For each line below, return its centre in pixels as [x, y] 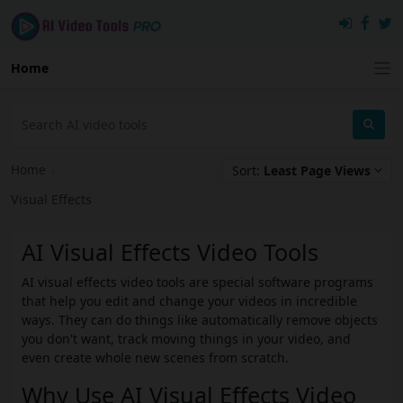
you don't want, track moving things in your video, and [186, 339]
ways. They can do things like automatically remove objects [200, 320]
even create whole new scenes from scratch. [155, 358]
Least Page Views [317, 170]
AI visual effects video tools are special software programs [197, 282]
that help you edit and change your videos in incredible [189, 301]
